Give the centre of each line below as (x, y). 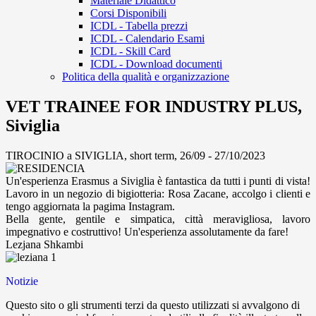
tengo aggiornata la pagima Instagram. (92, 207)
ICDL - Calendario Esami (147, 39)
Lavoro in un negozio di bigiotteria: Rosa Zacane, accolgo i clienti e (158, 194)
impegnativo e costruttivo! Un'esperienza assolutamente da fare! (147, 232)
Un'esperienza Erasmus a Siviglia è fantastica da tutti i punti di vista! (158, 181)
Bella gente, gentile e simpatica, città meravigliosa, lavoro (158, 219)
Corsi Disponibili (128, 13)
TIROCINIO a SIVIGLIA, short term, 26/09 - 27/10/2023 (135, 156)
